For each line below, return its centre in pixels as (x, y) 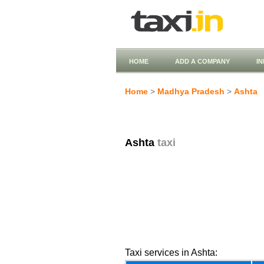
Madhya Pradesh (191, 91)
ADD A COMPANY (202, 61)
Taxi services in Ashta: (171, 253)
